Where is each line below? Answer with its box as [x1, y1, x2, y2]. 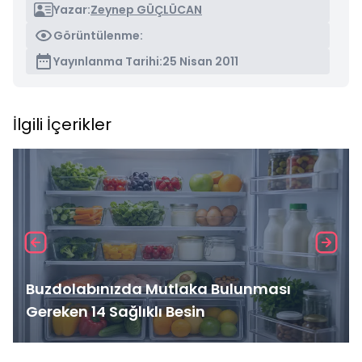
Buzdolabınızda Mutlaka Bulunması [26, 279, 291, 299]
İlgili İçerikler [13, 113, 112, 136]
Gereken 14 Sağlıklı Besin [26, 301, 205, 322]
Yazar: [53, 2, 90, 18]
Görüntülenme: [53, 27, 143, 44]
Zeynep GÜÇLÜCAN [90, 2, 202, 18]
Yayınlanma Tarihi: [53, 53, 162, 69]
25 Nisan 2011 [162, 53, 238, 69]
